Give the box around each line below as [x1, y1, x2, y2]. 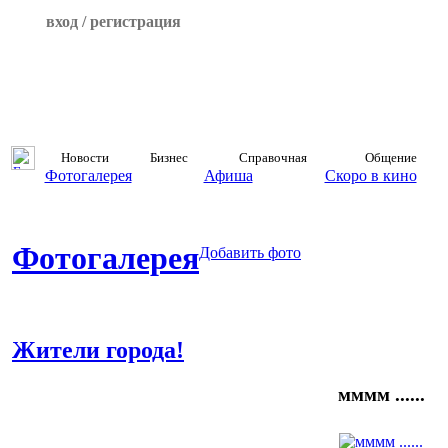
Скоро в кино [324, 167, 417, 184]
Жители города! [12, 336, 184, 363]
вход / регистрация [45, 13, 181, 30]
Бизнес [150, 150, 188, 165]
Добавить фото [199, 244, 301, 261]
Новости [61, 150, 109, 165]
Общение [365, 150, 417, 165]
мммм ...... [337, 383, 425, 405]
